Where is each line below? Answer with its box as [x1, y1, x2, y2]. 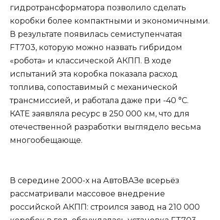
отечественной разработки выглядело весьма [10, 122, 201, 132]
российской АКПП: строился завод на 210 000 [10, 202, 200, 212]
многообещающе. [10, 136, 82, 145]
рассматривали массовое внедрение [10, 189, 165, 198]
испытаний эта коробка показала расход [10, 69, 178, 79]
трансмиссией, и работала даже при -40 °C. [10, 96, 189, 106]
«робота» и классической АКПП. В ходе [10, 56, 171, 66]
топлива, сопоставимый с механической [10, 82, 178, 92]
